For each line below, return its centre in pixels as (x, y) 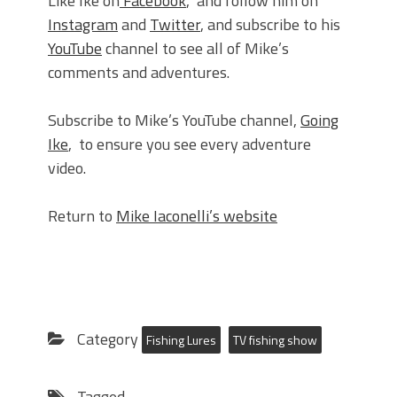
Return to (82, 216)
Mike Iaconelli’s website (197, 216)
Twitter (175, 25)
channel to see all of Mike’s (195, 49)
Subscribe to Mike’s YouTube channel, (174, 121)
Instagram (83, 25)
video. (67, 168)
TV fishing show (275, 340)
